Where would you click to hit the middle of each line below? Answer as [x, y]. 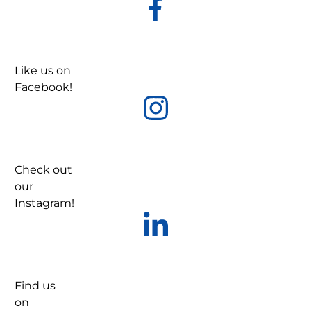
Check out [43, 169]
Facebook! [43, 87]
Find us [35, 285]
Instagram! [44, 203]
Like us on [43, 70]
